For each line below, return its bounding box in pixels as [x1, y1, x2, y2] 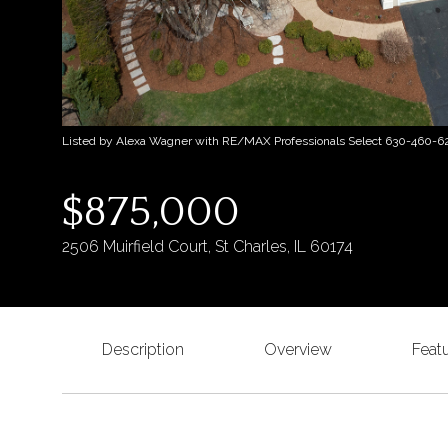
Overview [264, 340, 332, 359]
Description [102, 340, 184, 359]
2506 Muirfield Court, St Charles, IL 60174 [62, 237, 353, 256]
